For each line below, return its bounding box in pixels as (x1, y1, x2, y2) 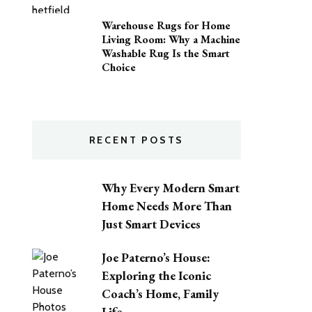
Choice (102, 60, 136, 75)
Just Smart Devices (102, 215, 201, 232)
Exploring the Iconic (102, 267, 211, 283)
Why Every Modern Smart (102, 179, 240, 196)
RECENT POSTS (88, 133, 185, 146)
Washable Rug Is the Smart (102, 46, 230, 61)
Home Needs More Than (102, 197, 232, 214)
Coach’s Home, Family (102, 285, 219, 302)
